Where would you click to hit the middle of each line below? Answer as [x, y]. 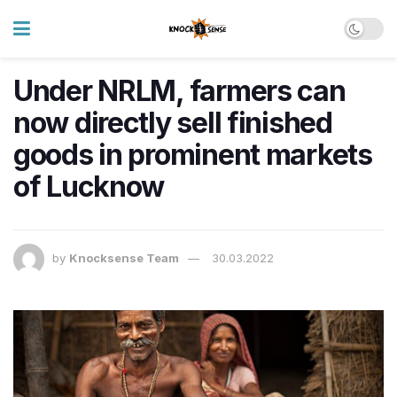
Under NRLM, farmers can [179, 91]
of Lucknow [89, 187]
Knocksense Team [124, 258]
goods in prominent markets [193, 155]
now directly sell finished [173, 123]
